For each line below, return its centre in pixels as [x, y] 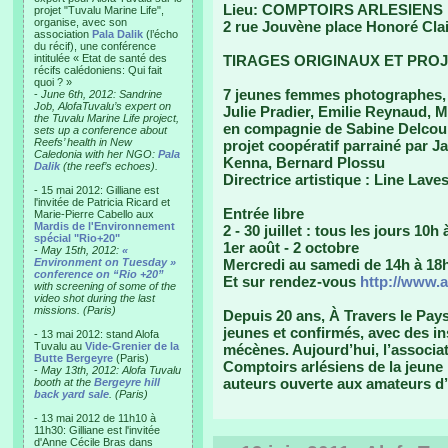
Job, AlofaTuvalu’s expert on [102, 106]
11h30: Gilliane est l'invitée [97, 430]
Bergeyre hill [127, 382]
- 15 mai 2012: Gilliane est [96, 190]
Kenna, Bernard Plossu [304, 162]
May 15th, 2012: [81, 250]
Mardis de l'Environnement [104, 226]
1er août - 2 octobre [291, 247]
